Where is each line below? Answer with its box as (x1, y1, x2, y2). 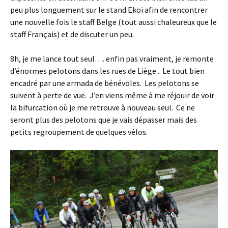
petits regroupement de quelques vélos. (10, 126, 148, 137)
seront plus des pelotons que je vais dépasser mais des (10, 114, 197, 125)
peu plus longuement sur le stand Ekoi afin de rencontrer (10, 4, 208, 15)
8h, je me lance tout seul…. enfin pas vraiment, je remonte (10, 53, 214, 64)
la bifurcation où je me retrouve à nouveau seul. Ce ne (10, 102, 195, 112)
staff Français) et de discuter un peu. (10, 28, 134, 39)
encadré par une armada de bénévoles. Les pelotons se (10, 77, 199, 88)
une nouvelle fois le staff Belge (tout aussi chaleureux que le (10, 16, 217, 27)
